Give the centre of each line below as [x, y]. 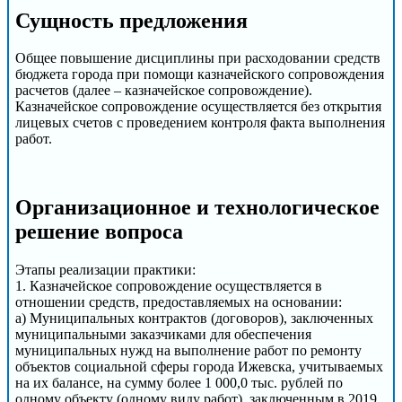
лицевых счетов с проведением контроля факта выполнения [200, 123]
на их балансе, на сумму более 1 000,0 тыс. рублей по [179, 383]
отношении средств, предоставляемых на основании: [179, 302]
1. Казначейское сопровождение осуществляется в [169, 286]
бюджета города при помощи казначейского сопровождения [200, 74]
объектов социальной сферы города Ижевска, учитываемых [199, 367]
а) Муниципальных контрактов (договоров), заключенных [194, 319]
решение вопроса [99, 232]
